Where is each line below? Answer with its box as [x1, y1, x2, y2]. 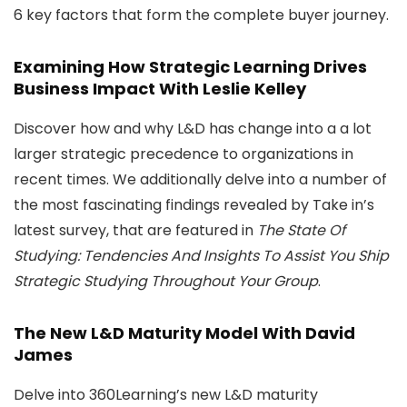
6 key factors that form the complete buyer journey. [14, 5, 389, 25]
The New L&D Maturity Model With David [14, 322, 355, 344]
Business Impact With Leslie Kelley [14, 77, 306, 100]
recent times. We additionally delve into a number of [14, 169, 387, 190]
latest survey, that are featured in [14, 220, 257, 241]
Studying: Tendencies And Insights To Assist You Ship [14, 245, 389, 266]
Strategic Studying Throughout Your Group [14, 271, 318, 292]
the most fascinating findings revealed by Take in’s [14, 194, 374, 215]
